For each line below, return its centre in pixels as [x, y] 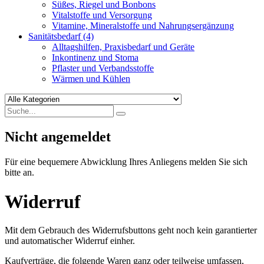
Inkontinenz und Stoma [95, 58]
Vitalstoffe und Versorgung [102, 15]
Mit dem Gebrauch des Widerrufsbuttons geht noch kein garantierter [131, 230]
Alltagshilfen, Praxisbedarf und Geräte [123, 47]
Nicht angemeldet [58, 137]
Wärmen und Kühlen [91, 79]
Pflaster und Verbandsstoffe [103, 68]
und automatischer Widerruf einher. [70, 241]
